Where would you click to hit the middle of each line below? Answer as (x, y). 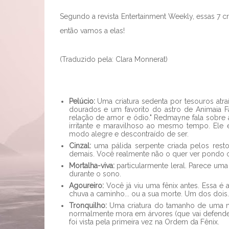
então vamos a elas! (92, 31)
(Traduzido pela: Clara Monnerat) (114, 59)
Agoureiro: (86, 185)
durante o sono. (95, 174)
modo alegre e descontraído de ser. (129, 134)
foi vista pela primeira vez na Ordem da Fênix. (144, 222)
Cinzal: (80, 145)
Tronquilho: (89, 205)
